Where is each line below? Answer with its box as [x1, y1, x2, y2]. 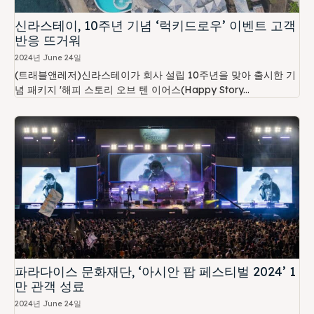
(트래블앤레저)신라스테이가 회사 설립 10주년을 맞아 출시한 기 [15, 69, 296, 82]
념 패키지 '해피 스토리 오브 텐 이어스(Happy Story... [15, 83, 250, 97]
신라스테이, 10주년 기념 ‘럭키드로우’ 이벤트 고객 [15, 18, 296, 34]
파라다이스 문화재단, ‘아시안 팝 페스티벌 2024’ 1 [15, 264, 296, 280]
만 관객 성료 [15, 278, 85, 295]
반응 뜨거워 [15, 32, 81, 49]
